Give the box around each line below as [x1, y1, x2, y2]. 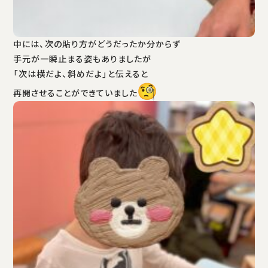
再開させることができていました [13, 89, 138, 98]
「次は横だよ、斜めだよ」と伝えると [13, 69, 149, 78]
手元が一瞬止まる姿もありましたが [13, 54, 152, 63]
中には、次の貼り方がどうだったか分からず [13, 39, 181, 48]
